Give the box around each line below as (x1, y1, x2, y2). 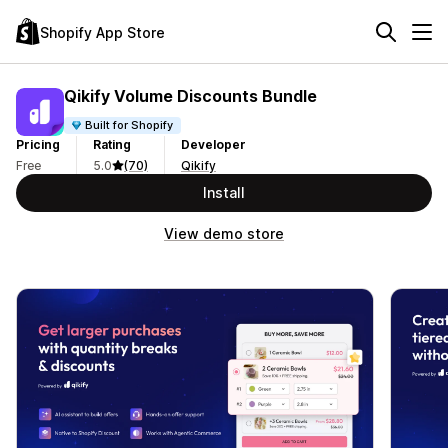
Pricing (16, 137, 60, 152)
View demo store (164, 225, 284, 242)
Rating (93, 137, 131, 152)
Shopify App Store (40, 23, 165, 41)
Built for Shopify (85, 117, 174, 132)
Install (203, 184, 245, 201)
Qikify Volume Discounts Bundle (64, 85, 317, 106)
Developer (181, 137, 246, 152)
